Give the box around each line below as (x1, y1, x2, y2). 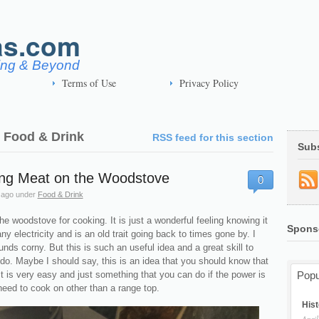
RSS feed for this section (152, 132, 274, 143)
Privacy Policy (179, 76, 239, 90)
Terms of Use (62, 76, 116, 90)
